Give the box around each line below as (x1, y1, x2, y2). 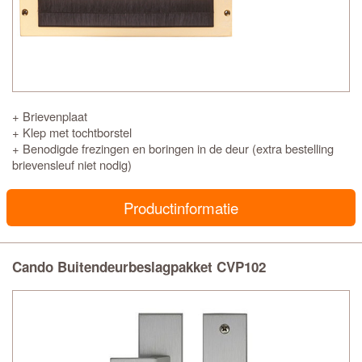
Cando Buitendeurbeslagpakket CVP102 (12, 257, 266, 276)
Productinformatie (124, 197, 238, 218)
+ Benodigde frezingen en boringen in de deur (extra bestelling (12, 140, 334, 157)
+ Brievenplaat (12, 107, 87, 124)
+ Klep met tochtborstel (12, 124, 132, 141)
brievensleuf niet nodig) (12, 156, 132, 173)
